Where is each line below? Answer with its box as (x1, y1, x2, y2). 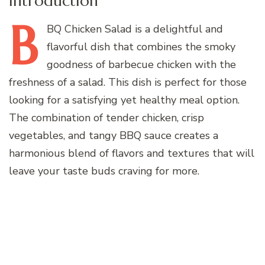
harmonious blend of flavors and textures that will (9, 146, 254, 160)
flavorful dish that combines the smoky (47, 39, 235, 54)
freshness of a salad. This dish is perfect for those (9, 75, 247, 89)
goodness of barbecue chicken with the (47, 57, 236, 72)
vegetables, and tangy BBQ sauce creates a (9, 128, 218, 143)
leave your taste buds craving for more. (9, 163, 199, 178)
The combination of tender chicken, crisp (9, 110, 204, 125)
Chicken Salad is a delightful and (62, 21, 223, 36)
